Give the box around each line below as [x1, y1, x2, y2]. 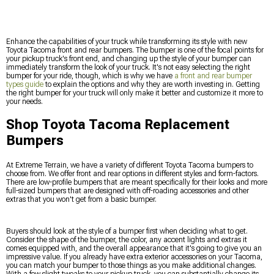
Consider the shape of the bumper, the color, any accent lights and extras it [6, 235, 247, 244]
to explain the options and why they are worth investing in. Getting [43, 80, 260, 89]
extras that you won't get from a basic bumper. [6, 194, 157, 204]
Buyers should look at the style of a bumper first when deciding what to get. [6, 226, 248, 235]
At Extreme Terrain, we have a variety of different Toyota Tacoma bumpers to [6, 160, 253, 169]
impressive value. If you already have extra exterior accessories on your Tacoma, [6, 252, 262, 261]
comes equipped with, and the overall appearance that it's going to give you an [6, 243, 262, 253]
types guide [6, 80, 43, 89]
